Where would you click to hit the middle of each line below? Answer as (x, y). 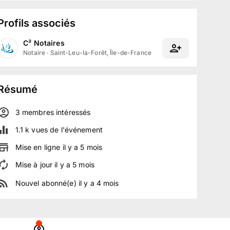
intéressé (70, 112)
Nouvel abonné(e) (47, 183)
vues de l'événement (66, 130)
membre (35, 112)
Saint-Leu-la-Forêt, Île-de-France (101, 53)
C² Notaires (44, 43)
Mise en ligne (39, 147)
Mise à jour (35, 165)
